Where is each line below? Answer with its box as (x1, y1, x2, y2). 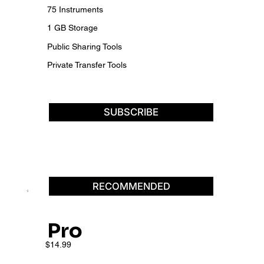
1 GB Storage (47, 23, 98, 33)
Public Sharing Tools (47, 41, 122, 51)
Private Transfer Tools (47, 60, 127, 70)
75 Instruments (47, 4, 103, 14)
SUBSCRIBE (104, 106, 159, 118)
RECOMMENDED (92, 180, 170, 192)
